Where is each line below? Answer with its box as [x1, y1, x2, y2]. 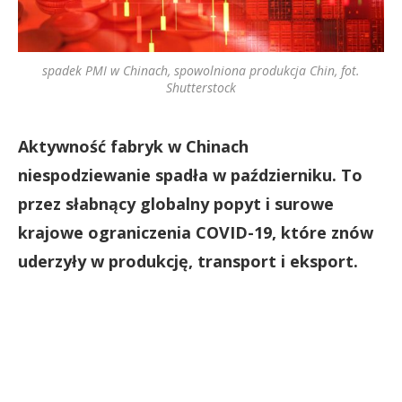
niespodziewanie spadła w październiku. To [18, 164, 363, 186]
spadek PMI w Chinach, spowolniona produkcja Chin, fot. [42, 62, 360, 79]
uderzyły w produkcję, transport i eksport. [18, 250, 358, 272]
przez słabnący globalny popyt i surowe [18, 193, 334, 214]
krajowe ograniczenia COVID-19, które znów [18, 222, 373, 243]
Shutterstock [166, 79, 236, 96]
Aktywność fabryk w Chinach [18, 135, 249, 157]
